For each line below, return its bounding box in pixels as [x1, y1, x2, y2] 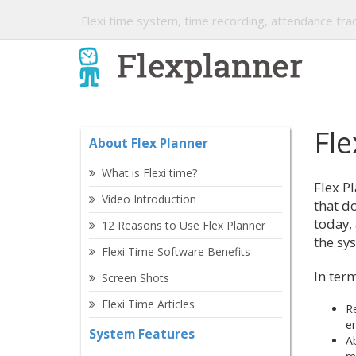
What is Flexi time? [102, 165, 197, 180]
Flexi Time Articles [102, 296, 195, 311]
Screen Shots [102, 270, 169, 285]
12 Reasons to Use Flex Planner [102, 218, 265, 233]
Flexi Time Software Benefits [102, 244, 250, 259]
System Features [89, 326, 195, 342]
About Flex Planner [89, 135, 208, 152]
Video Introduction [102, 192, 196, 207]
